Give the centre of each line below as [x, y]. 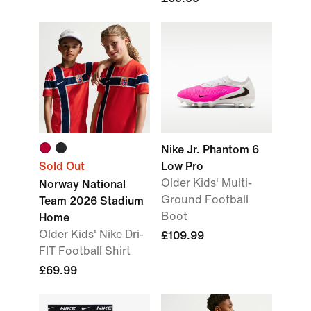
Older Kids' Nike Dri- [91, 234]
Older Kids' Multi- [207, 183]
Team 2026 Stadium [91, 201]
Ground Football [205, 200]
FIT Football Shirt [85, 251]
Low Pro [182, 166]
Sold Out [62, 166]
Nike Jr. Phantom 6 [210, 150]
